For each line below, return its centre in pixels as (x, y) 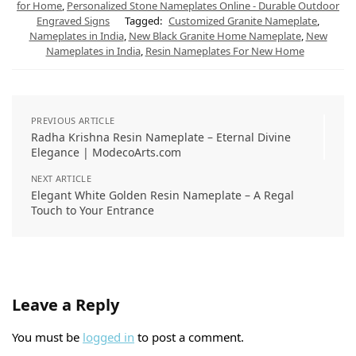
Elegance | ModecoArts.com (106, 153)
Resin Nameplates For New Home (224, 51)
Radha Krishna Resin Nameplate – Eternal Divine (161, 137)
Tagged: (143, 21)
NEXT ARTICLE (61, 179)
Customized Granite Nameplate (243, 21)
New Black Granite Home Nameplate (215, 36)
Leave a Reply (66, 305)
